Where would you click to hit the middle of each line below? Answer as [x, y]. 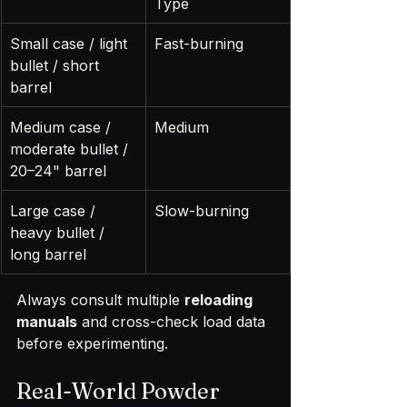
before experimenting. [92, 343]
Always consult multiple [100, 299]
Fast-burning [199, 43]
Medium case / [63, 127]
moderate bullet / [71, 149]
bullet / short [57, 65]
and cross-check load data [174, 321]
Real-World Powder [120, 391]
